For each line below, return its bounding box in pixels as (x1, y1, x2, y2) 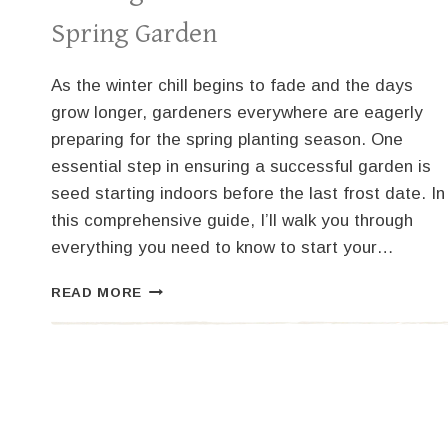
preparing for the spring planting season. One (51, 130, 403, 150)
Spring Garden (51, 18, 217, 51)
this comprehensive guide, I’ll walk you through (51, 211, 413, 231)
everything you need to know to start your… (51, 238, 394, 258)
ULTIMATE (141, 301, 218, 317)
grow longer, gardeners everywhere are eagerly (51, 103, 423, 123)
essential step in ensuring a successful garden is (51, 157, 431, 177)
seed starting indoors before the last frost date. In (51, 184, 445, 204)
